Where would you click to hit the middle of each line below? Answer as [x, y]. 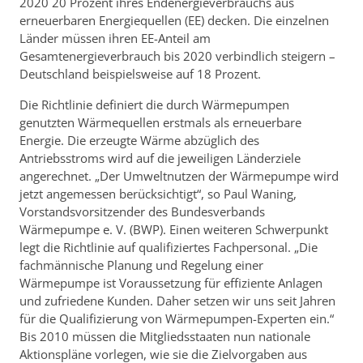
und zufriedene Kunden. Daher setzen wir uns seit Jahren [177, 301]
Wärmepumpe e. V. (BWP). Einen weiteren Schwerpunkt [174, 230]
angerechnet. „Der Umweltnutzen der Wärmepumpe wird [179, 176]
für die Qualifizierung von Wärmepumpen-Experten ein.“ [177, 319]
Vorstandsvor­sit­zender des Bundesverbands [142, 212]
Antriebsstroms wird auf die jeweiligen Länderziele [160, 158]
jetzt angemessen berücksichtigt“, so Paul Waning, [158, 194]
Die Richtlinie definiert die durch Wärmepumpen [154, 105]
